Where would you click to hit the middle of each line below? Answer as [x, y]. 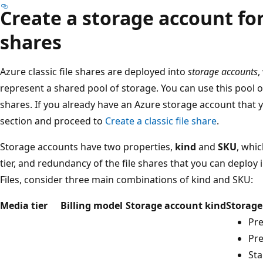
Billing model [92, 205]
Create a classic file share [161, 121]
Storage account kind [176, 205]
